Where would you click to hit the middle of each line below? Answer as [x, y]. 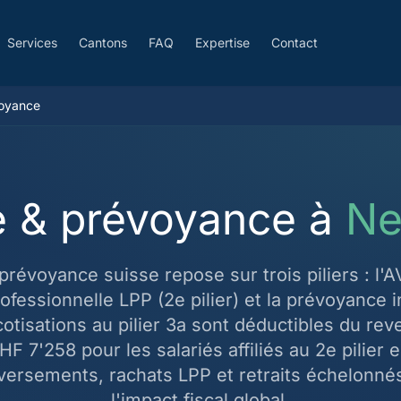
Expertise [222, 43]
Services [32, 43]
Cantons [103, 43]
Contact [294, 43]
